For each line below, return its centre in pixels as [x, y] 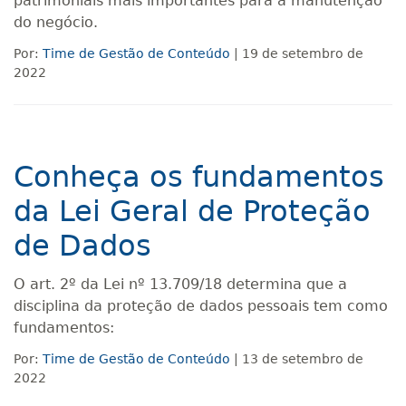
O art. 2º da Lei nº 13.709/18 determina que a [180, 284]
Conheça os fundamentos [199, 177]
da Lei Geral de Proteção [192, 211]
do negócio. [58, 22]
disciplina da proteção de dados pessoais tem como [201, 306]
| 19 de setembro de [297, 53]
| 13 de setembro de [297, 359]
